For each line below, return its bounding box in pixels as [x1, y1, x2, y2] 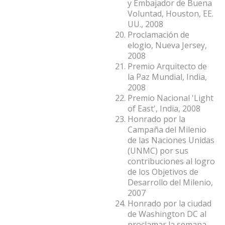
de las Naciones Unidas [128, 134, 214, 146]
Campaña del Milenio [128, 124, 206, 135]
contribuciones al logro [128, 155, 215, 167]
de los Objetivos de [128, 166, 198, 177]
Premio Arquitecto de [128, 60, 207, 72]
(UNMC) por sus [128, 145, 188, 156]
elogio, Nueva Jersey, [128, 39, 207, 51]
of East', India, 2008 [128, 102, 200, 114]
